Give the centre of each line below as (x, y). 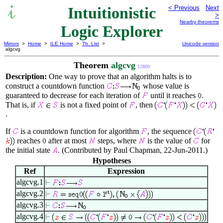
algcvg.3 (30, 205)
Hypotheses (111, 161)
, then (145, 105)
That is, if (21, 105)
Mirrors (11, 44)
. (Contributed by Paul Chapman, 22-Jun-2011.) (133, 150)
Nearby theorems (199, 22)
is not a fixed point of (94, 105)
